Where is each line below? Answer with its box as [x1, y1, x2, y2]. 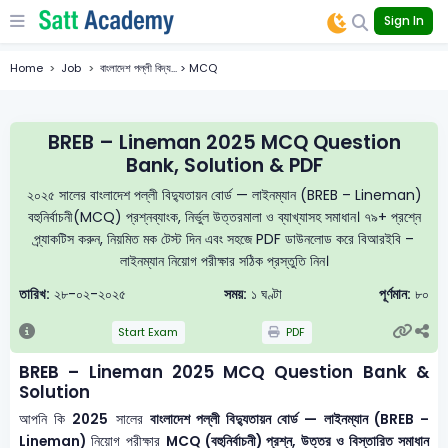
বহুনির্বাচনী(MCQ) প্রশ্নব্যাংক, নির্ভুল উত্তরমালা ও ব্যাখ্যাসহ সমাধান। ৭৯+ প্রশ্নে [27, 206, 421, 227]
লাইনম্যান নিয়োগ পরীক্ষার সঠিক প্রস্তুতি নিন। [119, 250, 329, 271]
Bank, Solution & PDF [125, 152, 323, 180]
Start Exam [118, 324, 179, 340]
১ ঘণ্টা [246, 284, 282, 305]
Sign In [383, 12, 424, 30]
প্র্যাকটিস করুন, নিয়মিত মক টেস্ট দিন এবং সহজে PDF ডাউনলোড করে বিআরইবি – [34, 228, 414, 249]
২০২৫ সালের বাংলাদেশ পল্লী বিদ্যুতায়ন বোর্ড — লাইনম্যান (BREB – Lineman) [26, 184, 422, 205]
